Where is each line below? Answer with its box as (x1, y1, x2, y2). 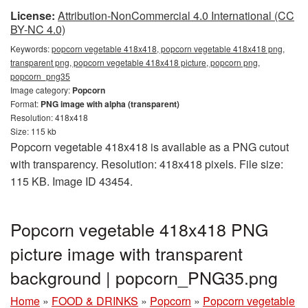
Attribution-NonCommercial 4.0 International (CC (58, 8, 294, 23)
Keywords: (10, 43, 52, 54)
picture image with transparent (10, 241, 243, 265)
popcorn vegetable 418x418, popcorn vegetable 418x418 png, (52, 43, 285, 54)
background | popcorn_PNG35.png (10, 265, 278, 289)
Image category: (10, 84, 72, 96)
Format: (10, 98, 41, 109)
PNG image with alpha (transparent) (41, 98, 179, 110)
